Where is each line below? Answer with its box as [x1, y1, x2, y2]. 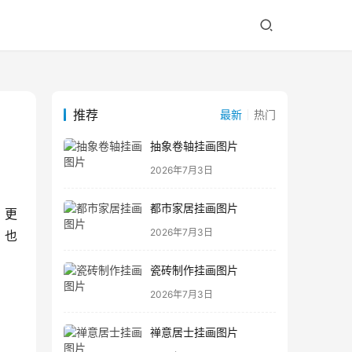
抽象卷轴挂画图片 [150, 139, 238, 153]
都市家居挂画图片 [150, 201, 238, 215]
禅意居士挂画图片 [150, 325, 238, 339]
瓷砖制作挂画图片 [150, 263, 238, 277]
